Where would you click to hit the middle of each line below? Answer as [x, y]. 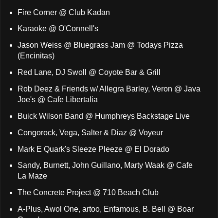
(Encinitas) [36, 56]
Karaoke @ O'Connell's [58, 29]
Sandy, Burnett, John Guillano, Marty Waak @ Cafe [105, 165]
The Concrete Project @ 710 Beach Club [88, 193]
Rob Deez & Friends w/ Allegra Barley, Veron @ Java [109, 89]
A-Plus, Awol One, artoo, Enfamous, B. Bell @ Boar [105, 209]
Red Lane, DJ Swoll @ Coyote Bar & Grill [89, 73]
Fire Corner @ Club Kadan [64, 12]
